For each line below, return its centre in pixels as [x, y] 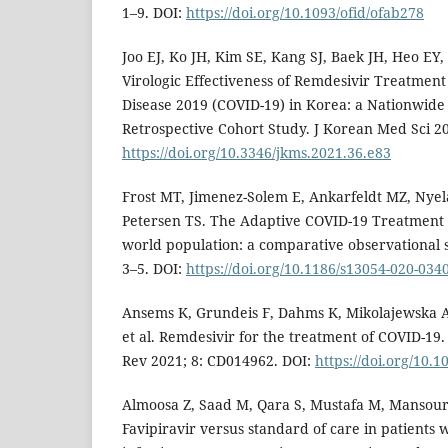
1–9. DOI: [154, 13]
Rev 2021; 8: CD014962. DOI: [218, 361]
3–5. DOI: [154, 269]
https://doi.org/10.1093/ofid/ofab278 [305, 13]
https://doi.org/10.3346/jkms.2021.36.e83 [256, 153]
